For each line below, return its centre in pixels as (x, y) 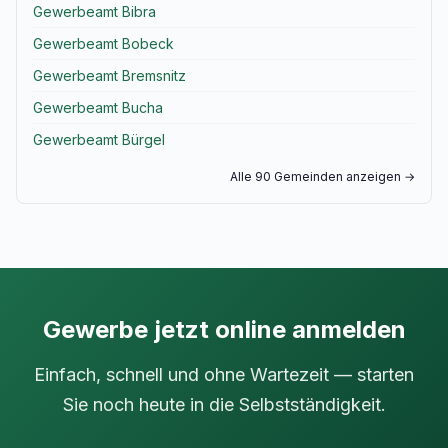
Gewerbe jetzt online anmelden (224, 329)
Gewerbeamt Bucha (98, 107)
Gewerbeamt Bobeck (103, 43)
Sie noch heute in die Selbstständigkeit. (224, 404)
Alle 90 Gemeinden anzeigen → (322, 176)
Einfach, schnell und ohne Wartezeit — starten (224, 374)
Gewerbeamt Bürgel (99, 139)
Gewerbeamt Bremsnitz (109, 75)
